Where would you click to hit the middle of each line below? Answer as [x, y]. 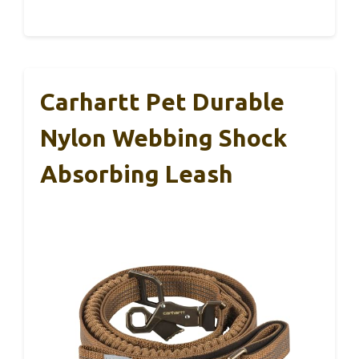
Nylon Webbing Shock [163, 137]
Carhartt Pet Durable [162, 101]
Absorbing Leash [137, 173]
